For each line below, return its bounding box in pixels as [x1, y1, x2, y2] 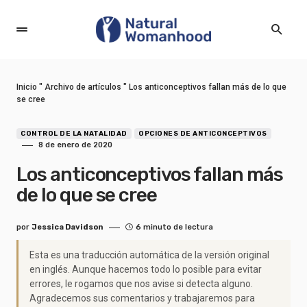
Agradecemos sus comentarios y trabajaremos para [29, 293, 255, 304]
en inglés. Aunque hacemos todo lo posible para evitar [29, 264, 262, 275]
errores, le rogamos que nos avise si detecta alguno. [29, 278, 253, 289]
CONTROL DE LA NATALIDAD [21, 130, 127, 138]
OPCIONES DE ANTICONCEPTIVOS [138, 130, 267, 138]
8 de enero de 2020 [38, 140, 112, 149]
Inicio [16, 82, 37, 92]
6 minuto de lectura [136, 223, 213, 232]
